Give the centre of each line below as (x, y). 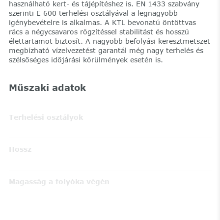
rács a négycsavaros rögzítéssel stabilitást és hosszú (99, 31)
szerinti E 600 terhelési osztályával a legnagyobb (93, 13)
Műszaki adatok (47, 87)
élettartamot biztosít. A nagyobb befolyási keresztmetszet (109, 41)
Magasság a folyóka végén (59, 181)
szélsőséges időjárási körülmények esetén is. (86, 59)
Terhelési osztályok (46, 117)
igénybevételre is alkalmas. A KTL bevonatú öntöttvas (102, 22)
